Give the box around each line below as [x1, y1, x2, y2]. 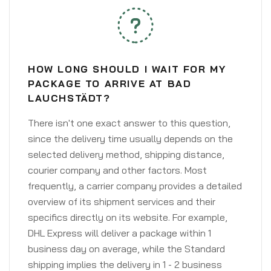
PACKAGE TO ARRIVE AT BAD [28, 77, 192, 90]
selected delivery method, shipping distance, [28, 148, 224, 160]
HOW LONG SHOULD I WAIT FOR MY [28, 63, 226, 75]
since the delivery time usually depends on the [28, 132, 233, 145]
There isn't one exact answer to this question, [28, 117, 230, 129]
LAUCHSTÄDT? [28, 92, 111, 104]
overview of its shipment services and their [28, 195, 215, 207]
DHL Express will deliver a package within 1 [28, 227, 211, 239]
